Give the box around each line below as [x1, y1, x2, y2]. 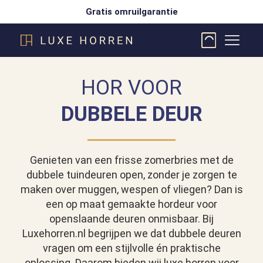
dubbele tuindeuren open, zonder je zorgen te [26, 168, 237, 181]
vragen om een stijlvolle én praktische [42, 242, 221, 255]
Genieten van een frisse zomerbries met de [29, 154, 234, 167]
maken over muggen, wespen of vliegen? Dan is [20, 183, 243, 196]
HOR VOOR [81, 76, 182, 100]
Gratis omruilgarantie [85, 6, 178, 17]
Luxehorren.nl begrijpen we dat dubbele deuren [22, 227, 241, 240]
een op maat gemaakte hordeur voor [46, 198, 217, 211]
